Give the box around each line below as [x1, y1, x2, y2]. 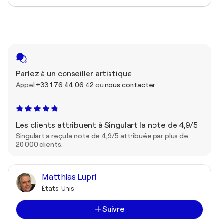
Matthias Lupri [42, 172, 97, 182]
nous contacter [105, 80, 156, 88]
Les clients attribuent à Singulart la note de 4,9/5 [16, 120, 197, 130]
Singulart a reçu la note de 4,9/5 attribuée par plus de [16, 131, 188, 140]
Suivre [102, 204, 125, 214]
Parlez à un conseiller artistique [16, 69, 132, 78]
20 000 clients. [16, 140, 63, 148]
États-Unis [42, 184, 74, 192]
